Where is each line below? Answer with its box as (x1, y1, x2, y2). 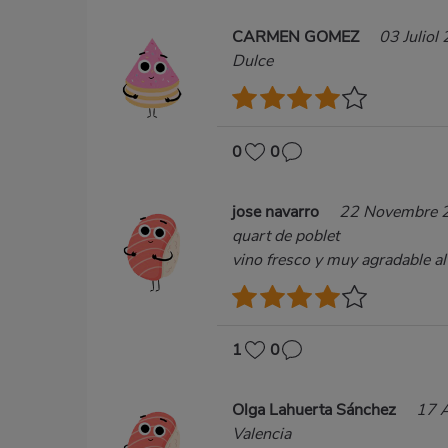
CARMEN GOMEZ (232, 25, 363, 48)
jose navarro (232, 200, 323, 223)
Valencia (232, 423, 291, 446)
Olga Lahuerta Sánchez (232, 399, 400, 422)
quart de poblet (232, 224, 339, 247)
